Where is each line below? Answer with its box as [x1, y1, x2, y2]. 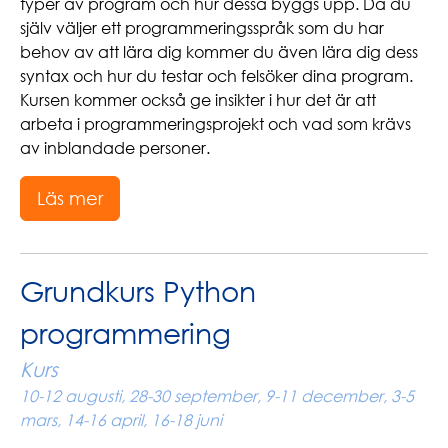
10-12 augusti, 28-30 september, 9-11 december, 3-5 [20, 385, 414, 406]
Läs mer [37, 186, 103, 209]
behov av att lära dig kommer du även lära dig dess [20, 41, 418, 62]
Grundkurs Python [20, 273, 256, 308]
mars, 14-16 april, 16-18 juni [20, 409, 222, 430]
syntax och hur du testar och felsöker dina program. [20, 65, 413, 86]
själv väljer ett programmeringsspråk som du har [20, 17, 384, 38]
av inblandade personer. [20, 137, 210, 158]
